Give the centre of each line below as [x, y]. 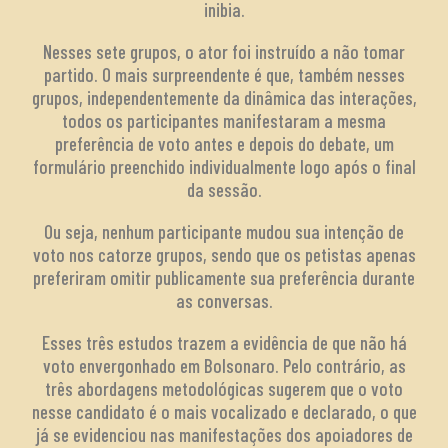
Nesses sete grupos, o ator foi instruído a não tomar [224, 51]
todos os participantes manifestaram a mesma [224, 120]
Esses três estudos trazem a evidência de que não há [224, 342]
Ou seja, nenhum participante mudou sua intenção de [224, 231]
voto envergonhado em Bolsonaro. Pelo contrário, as [224, 365]
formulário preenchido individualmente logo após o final [224, 166]
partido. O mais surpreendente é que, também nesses [224, 74]
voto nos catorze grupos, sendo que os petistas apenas [224, 254]
